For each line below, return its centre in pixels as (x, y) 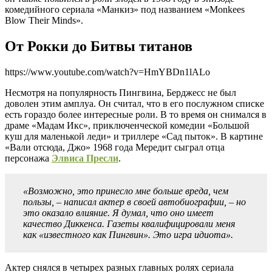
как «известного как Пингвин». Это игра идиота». (128, 235)
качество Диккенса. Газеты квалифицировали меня (129, 224)
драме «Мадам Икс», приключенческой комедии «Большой (127, 126)
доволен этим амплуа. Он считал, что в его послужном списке (134, 104)
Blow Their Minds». (44, 21)
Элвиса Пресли (85, 158)
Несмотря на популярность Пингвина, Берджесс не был (121, 93)
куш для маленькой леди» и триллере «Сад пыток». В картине (134, 137)
